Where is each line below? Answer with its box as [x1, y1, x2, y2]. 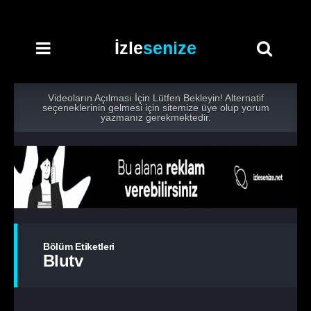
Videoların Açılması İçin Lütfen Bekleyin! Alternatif [47, 92, 264, 103]
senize [143, 38, 196, 58]
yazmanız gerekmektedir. [100, 112, 211, 123]
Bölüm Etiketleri [43, 241, 115, 252]
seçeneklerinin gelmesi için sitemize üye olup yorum [42, 102, 269, 113]
